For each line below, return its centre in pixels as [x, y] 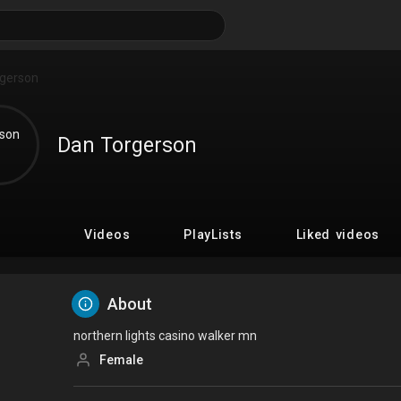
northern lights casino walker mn [166, 336]
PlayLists [213, 235]
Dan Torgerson [127, 145]
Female [120, 360]
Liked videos [337, 235]
